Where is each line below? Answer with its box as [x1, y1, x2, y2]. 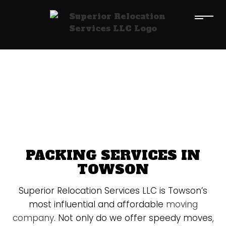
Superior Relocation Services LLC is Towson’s [19, 185, 207, 197]
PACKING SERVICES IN [26, 146, 200, 164]
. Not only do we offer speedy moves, [53, 212, 214, 224]
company [12, 212, 54, 224]
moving [165, 198, 198, 210]
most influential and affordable [28, 198, 166, 210]
